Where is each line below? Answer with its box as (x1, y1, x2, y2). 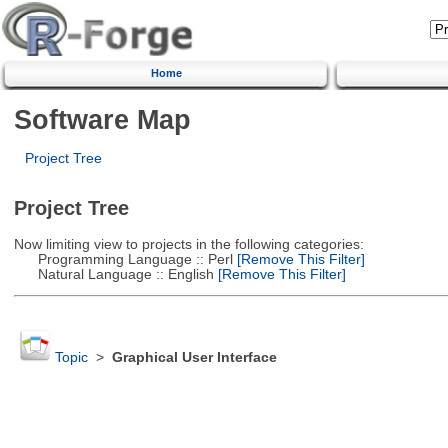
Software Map (13, 103, 191, 135)
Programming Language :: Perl (13, 251, 233, 267)
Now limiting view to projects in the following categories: (13, 236, 364, 252)
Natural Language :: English (13, 266, 214, 282)
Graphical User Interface (111, 350, 277, 366)
